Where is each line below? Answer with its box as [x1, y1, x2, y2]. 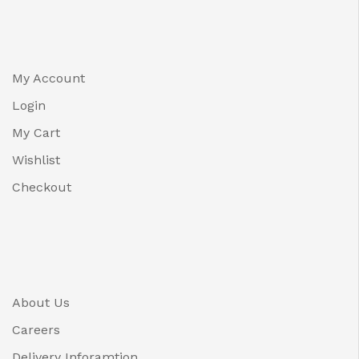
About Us [12, 294, 70, 310]
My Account [12, 70, 85, 86]
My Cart [12, 124, 60, 140]
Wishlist [12, 151, 60, 167]
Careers [12, 321, 60, 337]
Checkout [12, 179, 71, 195]
